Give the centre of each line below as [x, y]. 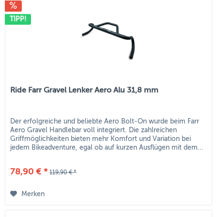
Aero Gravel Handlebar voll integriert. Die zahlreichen [94, 130]
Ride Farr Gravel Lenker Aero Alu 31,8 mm [85, 90]
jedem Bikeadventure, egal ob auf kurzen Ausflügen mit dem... [107, 147]
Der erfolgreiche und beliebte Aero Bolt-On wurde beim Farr [105, 121]
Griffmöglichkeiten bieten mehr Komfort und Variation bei [101, 139]
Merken [33, 194]
